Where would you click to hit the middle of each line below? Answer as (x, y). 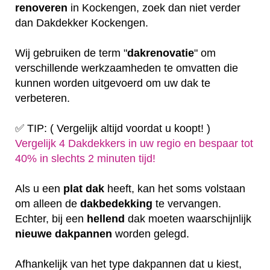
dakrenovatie (161, 53)
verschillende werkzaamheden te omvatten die (127, 68)
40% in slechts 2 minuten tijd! (85, 158)
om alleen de (48, 203)
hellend (106, 218)
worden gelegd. (152, 234)
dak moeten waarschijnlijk (188, 218)
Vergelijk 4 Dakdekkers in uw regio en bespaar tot (134, 143)
